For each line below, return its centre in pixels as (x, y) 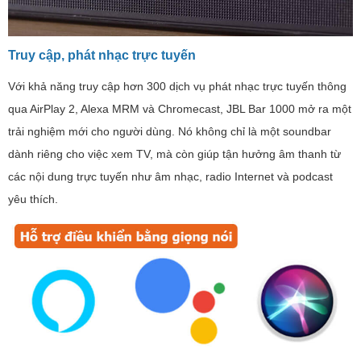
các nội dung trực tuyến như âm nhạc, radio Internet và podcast (170, 177)
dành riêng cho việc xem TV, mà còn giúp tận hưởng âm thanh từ (174, 154)
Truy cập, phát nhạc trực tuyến (102, 56)
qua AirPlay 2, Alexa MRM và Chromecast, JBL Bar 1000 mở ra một (180, 109)
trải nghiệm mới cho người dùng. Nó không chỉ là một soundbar (170, 132)
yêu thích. (33, 199)
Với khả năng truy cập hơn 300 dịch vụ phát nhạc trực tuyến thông (177, 87)
